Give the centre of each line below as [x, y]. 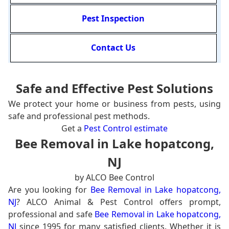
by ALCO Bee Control [114, 177]
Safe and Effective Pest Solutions [114, 88]
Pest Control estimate [126, 128]
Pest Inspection [113, 19]
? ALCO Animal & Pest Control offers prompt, [119, 202]
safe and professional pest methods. [79, 116]
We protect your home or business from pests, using [114, 104]
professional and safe [52, 214]
